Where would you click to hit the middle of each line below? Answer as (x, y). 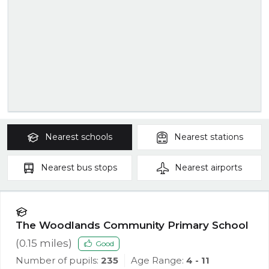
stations (226, 137)
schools (97, 137)
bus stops (97, 168)
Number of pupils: (57, 261)
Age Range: (159, 261)
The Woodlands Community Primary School (132, 225)
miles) (55, 243)
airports (226, 168)
